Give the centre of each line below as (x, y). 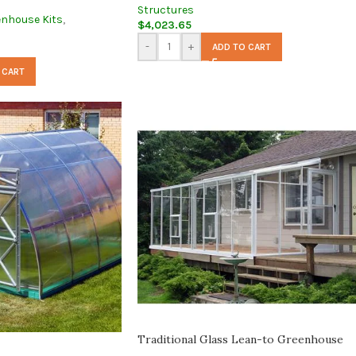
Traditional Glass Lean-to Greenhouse (240, 339)
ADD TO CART (242, 46)
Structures (166, 10)
